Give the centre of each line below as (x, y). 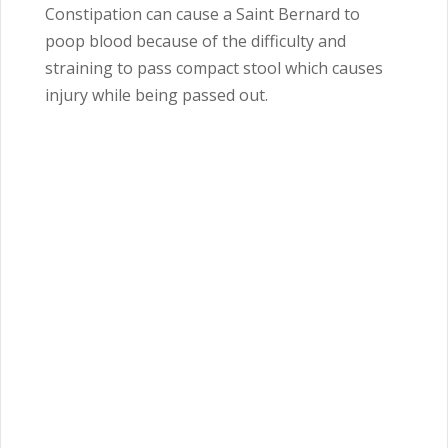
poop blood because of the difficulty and (195, 41)
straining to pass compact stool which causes (214, 68)
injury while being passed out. (156, 95)
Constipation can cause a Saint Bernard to (202, 14)
